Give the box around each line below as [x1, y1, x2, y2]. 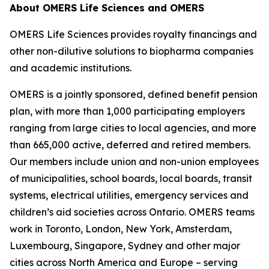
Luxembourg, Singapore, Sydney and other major [10, 240, 240, 252]
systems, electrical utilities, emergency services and [10, 189, 249, 201]
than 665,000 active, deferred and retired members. [10, 139, 250, 151]
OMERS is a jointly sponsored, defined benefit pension [10, 88, 258, 100]
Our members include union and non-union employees [10, 156, 259, 168]
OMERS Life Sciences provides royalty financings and [10, 28, 257, 40]
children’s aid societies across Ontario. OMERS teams [10, 206, 255, 218]
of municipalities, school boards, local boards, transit [10, 172, 252, 184]
